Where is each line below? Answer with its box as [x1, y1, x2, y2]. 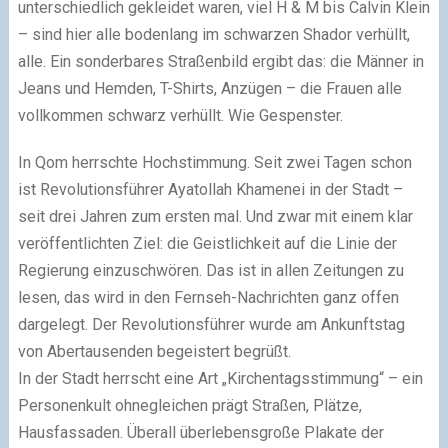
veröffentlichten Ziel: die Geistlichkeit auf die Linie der [17, 233, 397, 253]
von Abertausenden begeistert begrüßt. [17, 341, 291, 361]
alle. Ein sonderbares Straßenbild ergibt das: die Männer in [17, 51, 424, 71]
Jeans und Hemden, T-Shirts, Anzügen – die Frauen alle [17, 78, 402, 98]
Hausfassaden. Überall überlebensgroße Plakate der [17, 422, 384, 442]
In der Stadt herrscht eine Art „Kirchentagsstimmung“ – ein [17, 368, 423, 388]
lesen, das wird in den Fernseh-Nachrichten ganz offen [17, 287, 399, 307]
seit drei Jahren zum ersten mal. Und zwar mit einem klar [17, 206, 413, 226]
